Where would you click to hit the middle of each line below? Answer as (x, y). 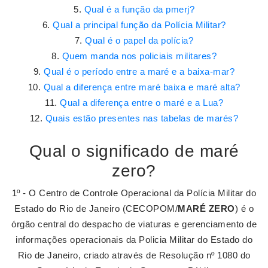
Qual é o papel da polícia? (139, 40)
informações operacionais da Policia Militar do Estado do (134, 240)
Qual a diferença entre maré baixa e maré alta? (142, 87)
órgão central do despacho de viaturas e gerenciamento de (134, 224)
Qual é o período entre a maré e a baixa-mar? (139, 71)
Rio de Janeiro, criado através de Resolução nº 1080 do (134, 255)
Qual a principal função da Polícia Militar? (139, 25)
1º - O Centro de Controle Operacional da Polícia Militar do (134, 193)
